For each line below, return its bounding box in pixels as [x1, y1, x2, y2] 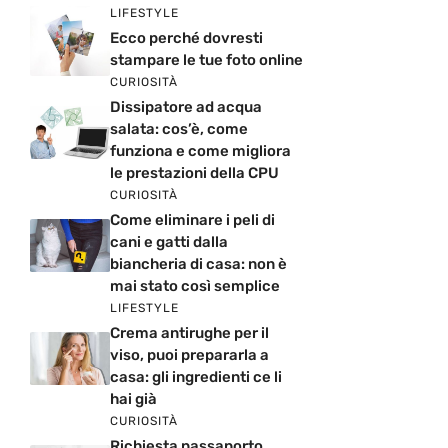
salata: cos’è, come [110, 120, 248, 139]
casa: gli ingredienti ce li [110, 368, 282, 387]
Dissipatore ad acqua [110, 98, 262, 117]
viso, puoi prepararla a [110, 346, 269, 365]
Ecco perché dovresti [110, 28, 263, 47]
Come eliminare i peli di [110, 211, 275, 230]
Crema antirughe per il [110, 324, 269, 343]
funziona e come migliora [110, 142, 291, 161]
